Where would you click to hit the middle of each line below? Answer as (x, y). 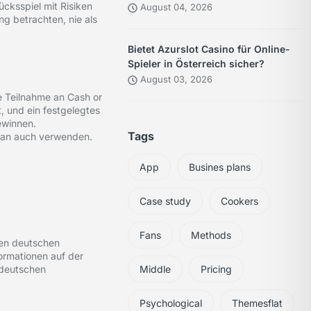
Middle (155, 269)
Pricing (217, 269)
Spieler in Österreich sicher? (196, 64)
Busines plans (220, 167)
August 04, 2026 (175, 7)
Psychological (171, 303)
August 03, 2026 (175, 79)
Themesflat (258, 303)
